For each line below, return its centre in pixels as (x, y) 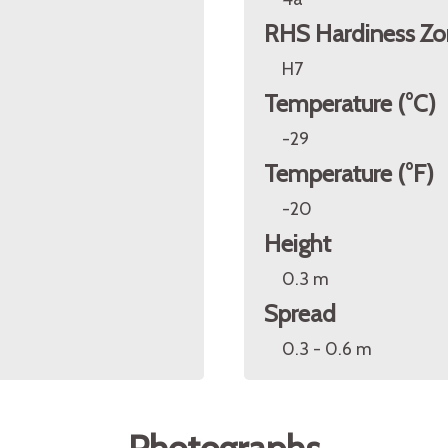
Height (297, 243)
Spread (300, 313)
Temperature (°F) (349, 173)
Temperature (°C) (350, 103)
